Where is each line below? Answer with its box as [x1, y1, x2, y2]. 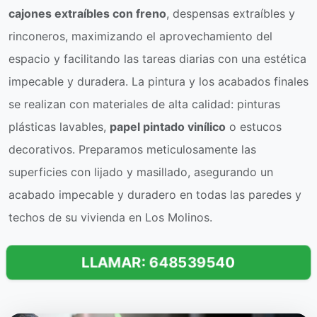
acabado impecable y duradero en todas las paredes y [8, 188, 301, 202]
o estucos [226, 120, 282, 134]
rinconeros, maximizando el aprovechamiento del [8, 29, 272, 43]
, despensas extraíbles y [166, 6, 295, 21]
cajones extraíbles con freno [8, 6, 166, 21]
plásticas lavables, [8, 120, 110, 134]
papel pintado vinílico [110, 120, 226, 134]
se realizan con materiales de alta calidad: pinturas [8, 97, 280, 111]
